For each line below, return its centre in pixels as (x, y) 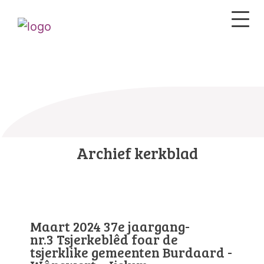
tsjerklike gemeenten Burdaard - (131, 252)
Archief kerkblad (137, 153)
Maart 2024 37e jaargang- (110, 226)
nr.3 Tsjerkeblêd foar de (104, 239)
